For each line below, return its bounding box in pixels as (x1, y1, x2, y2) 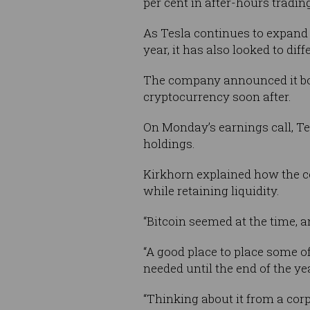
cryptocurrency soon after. (143, 89, 291, 105)
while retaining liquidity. (143, 183, 280, 199)
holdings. (143, 136, 195, 152)
